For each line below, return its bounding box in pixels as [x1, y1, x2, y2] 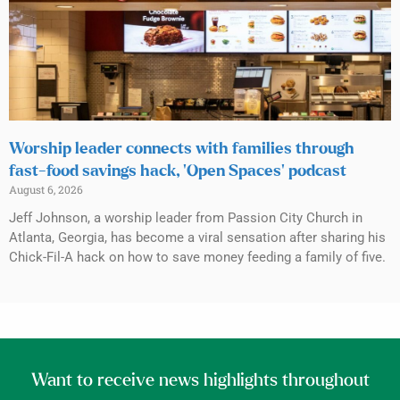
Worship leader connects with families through [9, 141, 354, 158]
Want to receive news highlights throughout [30, 371, 370, 390]
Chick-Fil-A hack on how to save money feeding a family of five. [9, 249, 386, 266]
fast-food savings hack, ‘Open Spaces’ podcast [9, 163, 346, 180]
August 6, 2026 [9, 182, 83, 197]
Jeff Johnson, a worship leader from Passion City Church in [9, 210, 362, 227]
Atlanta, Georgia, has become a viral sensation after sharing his [9, 229, 386, 246]
